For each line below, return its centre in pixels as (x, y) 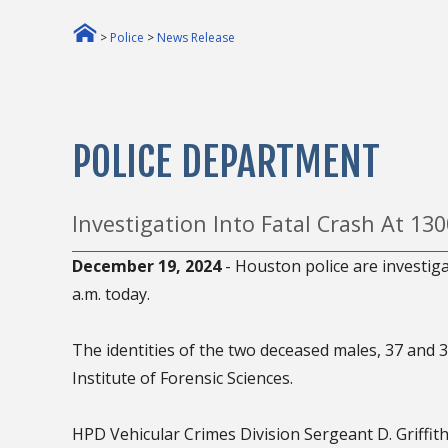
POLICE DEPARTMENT (226, 161)
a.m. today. (111, 293)
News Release (196, 37)
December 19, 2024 (146, 265)
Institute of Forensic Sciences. (182, 377)
